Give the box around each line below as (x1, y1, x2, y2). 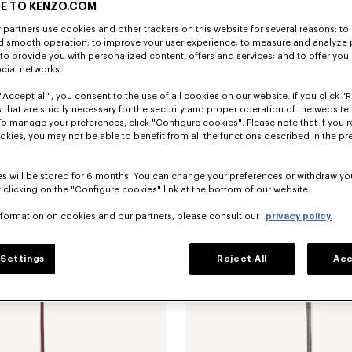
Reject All (217, 255, 267, 264)
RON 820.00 (115, 124, 167, 134)
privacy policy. (266, 212, 332, 222)
